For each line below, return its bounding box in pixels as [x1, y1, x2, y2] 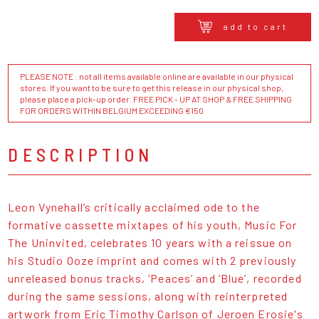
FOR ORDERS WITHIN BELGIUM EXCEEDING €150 [20, 105, 204, 116]
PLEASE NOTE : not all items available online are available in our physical [20, 71, 294, 82]
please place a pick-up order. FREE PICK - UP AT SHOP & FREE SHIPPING [20, 94, 293, 105]
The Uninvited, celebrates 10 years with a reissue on [8, 236, 293, 250]
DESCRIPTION [8, 143, 154, 166]
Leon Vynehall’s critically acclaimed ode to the [8, 200, 260, 214]
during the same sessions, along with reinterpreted [8, 289, 288, 303]
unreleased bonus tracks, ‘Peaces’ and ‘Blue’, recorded [8, 271, 302, 286]
